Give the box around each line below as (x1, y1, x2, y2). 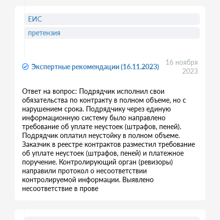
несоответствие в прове (22, 184, 98, 192)
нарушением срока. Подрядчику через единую (22, 105, 171, 113)
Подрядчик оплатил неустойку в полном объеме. (22, 131, 180, 139)
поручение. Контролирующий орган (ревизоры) (22, 158, 173, 166)
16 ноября (165, 58, 198, 66)
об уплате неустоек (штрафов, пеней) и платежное (22, 149, 184, 157)
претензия (28, 28, 60, 37)
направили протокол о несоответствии (22, 166, 147, 175)
